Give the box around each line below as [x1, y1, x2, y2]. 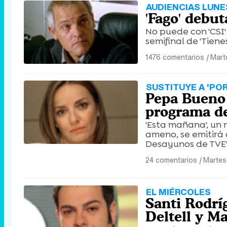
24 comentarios [145, 155, 197, 165]
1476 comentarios [145, 52, 204, 62]
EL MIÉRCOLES [146, 185, 211, 198]
